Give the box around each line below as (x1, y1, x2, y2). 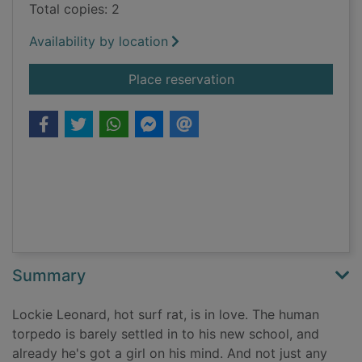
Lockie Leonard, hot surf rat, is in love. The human (12, 306, 319, 323)
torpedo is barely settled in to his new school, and (12, 326, 319, 343)
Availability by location (29, 33, 168, 50)
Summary (12, 266, 86, 286)
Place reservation (128, 71, 234, 88)
